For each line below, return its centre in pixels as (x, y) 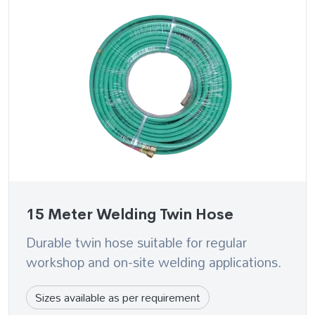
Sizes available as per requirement (118, 298)
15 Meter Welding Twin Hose (130, 215)
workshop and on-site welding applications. (154, 262)
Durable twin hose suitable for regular (136, 243)
